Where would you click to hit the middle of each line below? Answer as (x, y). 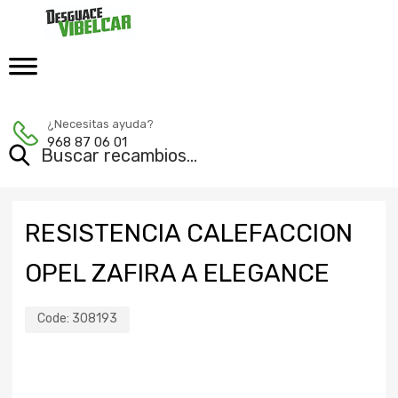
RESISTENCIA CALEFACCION (189, 233)
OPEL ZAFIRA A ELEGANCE (177, 273)
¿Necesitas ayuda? (100, 124)
